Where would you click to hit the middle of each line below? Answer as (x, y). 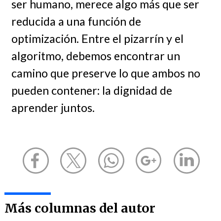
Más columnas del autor (80, 208)
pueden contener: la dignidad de (92, 91)
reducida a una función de (76, 21)
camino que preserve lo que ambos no (106, 73)
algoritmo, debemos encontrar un (95, 56)
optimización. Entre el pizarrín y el (97, 39)
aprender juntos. (53, 108)
